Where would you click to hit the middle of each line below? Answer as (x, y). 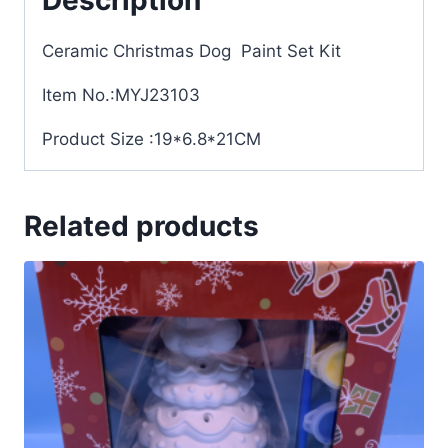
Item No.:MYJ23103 (121, 94)
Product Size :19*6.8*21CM (151, 138)
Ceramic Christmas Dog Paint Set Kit (191, 50)
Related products (141, 225)
